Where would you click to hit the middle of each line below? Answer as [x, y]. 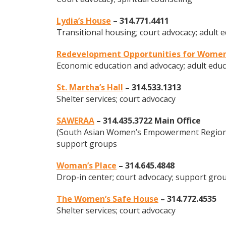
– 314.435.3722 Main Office [148, 120]
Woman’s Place [87, 165]
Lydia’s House [84, 20]
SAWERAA [75, 120]
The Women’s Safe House [107, 199]
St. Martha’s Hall [90, 87]
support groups [87, 144]
